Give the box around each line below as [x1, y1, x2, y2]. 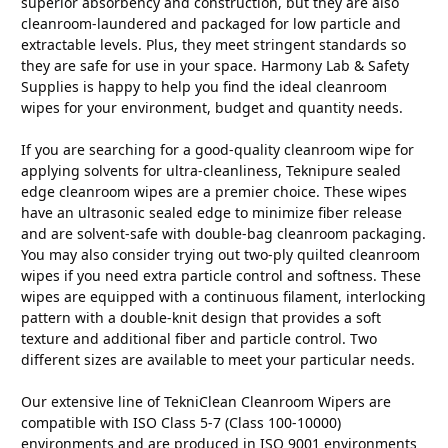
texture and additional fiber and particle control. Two [21, 328, 377, 348]
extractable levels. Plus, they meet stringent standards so [21, 34, 406, 54]
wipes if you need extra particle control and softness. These [21, 265, 421, 285]
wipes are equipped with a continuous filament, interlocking [21, 286, 426, 306]
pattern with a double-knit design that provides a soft [21, 307, 381, 327]
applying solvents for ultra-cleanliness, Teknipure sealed [21, 160, 401, 180]
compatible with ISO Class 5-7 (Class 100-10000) [21, 412, 341, 432]
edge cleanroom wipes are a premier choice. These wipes [21, 181, 407, 201]
